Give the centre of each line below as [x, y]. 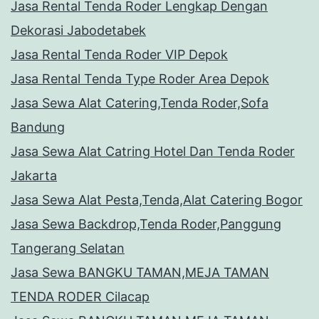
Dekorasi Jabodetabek [78, 31]
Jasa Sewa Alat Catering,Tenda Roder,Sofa [140, 103]
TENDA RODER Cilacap [80, 297]
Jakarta [34, 176]
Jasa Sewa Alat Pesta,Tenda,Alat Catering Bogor [157, 200]
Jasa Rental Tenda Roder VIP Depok [119, 55]
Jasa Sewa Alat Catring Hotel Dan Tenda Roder [153, 152]
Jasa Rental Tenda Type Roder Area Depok [140, 79]
